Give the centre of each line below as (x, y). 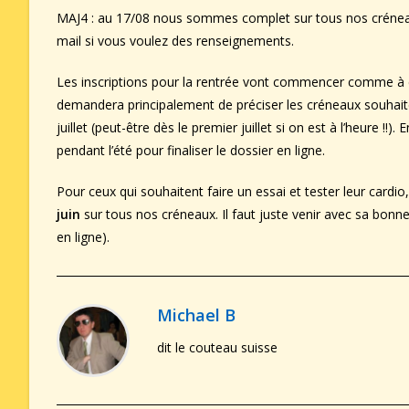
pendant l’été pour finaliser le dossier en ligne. (191, 150)
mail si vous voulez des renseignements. (175, 40)
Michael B (196, 315)
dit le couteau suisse (217, 347)
